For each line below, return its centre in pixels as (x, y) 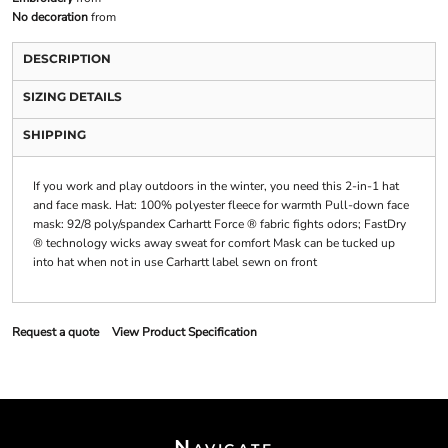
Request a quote (55, 332)
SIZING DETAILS (72, 97)
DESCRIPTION (66, 59)
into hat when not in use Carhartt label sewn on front (174, 262)
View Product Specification (184, 332)
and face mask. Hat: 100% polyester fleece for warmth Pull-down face (220, 205)
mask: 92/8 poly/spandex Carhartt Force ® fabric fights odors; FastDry (219, 224)
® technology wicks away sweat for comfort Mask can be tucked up (213, 243)
